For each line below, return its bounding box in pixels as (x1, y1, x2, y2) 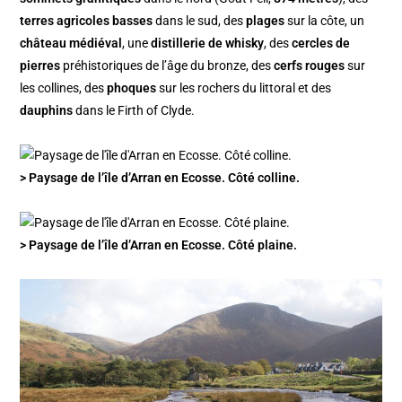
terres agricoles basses (20, 13, 153, 28)
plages (246, 13, 285, 28)
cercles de (292, 35, 351, 50)
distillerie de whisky (151, 35, 265, 50)
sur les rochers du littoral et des (156, 80, 332, 95)
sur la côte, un (284, 13, 365, 28)
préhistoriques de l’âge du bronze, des (60, 57, 275, 73)
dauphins (20, 102, 74, 118)
